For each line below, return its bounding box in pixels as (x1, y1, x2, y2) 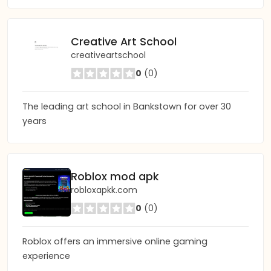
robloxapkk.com (71, 183, 137, 196)
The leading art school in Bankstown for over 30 (22, 100, 231, 113)
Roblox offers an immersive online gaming (22, 235, 207, 247)
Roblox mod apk (71, 169, 158, 184)
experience (22, 250, 70, 262)
